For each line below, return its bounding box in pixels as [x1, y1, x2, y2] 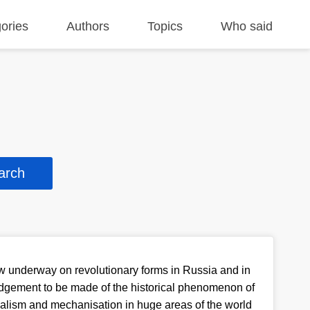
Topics [147, 19, 183, 33]
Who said [221, 19, 273, 33]
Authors [66, 19, 110, 33]
